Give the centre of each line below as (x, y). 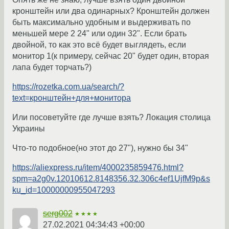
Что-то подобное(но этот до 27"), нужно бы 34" (100, 148)
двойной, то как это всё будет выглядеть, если (99, 45)
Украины (29, 129)
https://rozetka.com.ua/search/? (68, 87)
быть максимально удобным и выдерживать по (101, 22)
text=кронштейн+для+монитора (72, 98)
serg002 (58, 214)
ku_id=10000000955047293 (64, 190)
